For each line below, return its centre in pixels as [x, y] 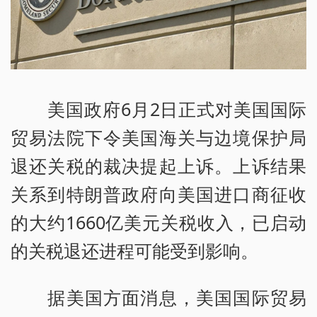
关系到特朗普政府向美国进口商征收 [158, 194]
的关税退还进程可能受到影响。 [134, 251]
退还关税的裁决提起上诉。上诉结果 [158, 166]
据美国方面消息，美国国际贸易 [158, 298]
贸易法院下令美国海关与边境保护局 [158, 138]
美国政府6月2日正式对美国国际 [158, 109]
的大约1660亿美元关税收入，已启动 [158, 223]
